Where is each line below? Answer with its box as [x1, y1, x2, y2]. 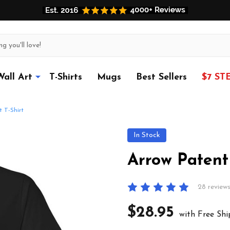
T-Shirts [49, 72, 82, 82]
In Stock [133, 131, 160, 139]
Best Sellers [136, 72, 187, 82]
